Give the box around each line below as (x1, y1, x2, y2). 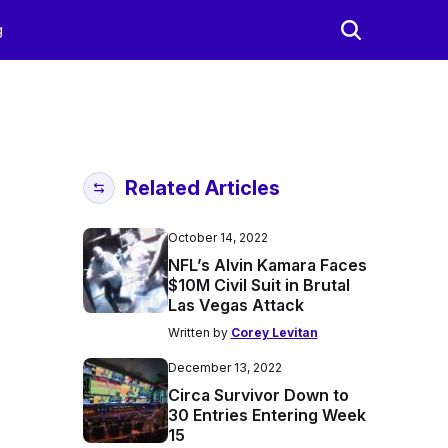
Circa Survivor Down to (167, 385, 349, 405)
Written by (167, 325, 231, 340)
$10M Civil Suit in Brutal (167, 275, 350, 295)
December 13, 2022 (167, 360, 282, 375)
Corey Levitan (230, 325, 318, 340)
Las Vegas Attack (167, 295, 304, 315)
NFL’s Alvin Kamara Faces (167, 255, 367, 275)
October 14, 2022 (167, 230, 268, 245)
